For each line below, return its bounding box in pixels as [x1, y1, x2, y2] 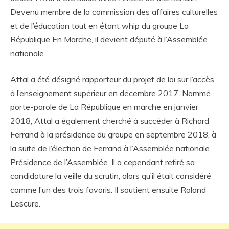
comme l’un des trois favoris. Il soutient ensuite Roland [10, 184, 206, 195]
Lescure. [10, 198, 40, 209]
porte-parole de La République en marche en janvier [10, 101, 198, 112]
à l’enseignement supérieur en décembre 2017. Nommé [10, 87, 211, 98]
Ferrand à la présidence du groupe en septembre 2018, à [10, 129, 216, 140]
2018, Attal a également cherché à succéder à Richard [10, 115, 209, 126]
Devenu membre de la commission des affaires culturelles [10, 6, 218, 17]
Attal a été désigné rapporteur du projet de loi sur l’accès [10, 74, 214, 84]
